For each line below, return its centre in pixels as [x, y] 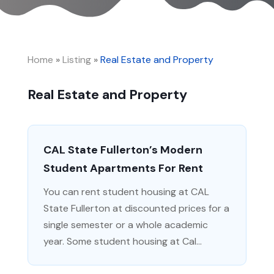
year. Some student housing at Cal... [122, 241]
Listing [76, 59]
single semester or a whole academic [125, 224]
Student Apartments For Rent [123, 168]
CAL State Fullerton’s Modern [123, 150]
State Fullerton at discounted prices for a [136, 208]
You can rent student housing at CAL [126, 191]
